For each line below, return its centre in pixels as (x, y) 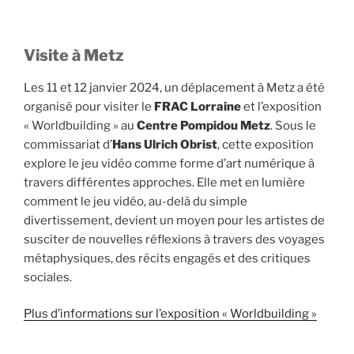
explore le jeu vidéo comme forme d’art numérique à (169, 163)
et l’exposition (281, 106)
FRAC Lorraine (198, 106)
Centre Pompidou (187, 125)
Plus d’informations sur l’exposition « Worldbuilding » (170, 314)
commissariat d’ (68, 144)
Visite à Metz (74, 55)
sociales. (48, 277)
